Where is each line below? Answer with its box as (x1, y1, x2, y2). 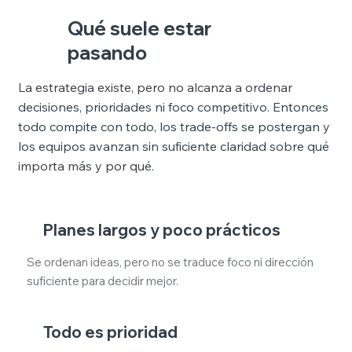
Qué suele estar (68, 16, 212, 40)
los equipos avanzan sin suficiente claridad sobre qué (17, 137, 329, 154)
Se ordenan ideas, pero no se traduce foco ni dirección (26, 254, 313, 269)
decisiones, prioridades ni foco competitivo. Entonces (17, 98, 328, 115)
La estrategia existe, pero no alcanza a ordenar (17, 79, 292, 95)
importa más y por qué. (17, 157, 154, 174)
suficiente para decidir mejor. (26, 273, 178, 288)
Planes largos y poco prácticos (42, 219, 280, 240)
